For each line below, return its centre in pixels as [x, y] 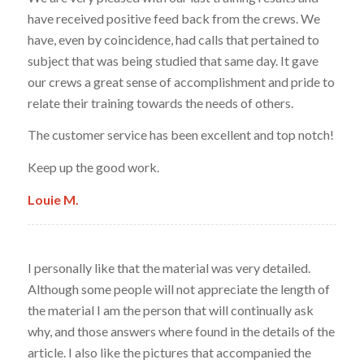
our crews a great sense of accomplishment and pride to [181, 81]
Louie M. [53, 199]
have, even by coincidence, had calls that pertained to [173, 39]
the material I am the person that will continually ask [170, 310]
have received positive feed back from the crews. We [173, 18]
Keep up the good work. [93, 167]
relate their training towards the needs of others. [160, 102]
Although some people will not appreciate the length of [178, 288]
